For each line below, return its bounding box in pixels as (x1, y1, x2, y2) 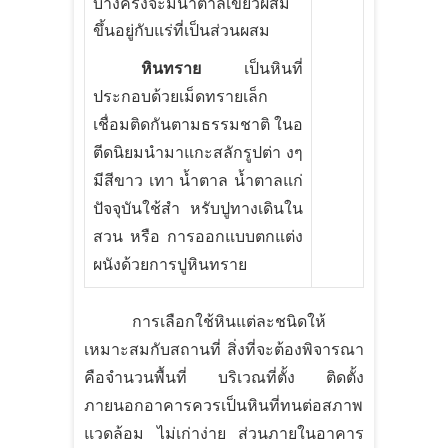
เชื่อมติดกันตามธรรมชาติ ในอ (93, 115, 303, 133)
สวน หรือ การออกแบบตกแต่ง (93, 227, 303, 245)
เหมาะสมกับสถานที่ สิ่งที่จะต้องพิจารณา (84, 340, 364, 358)
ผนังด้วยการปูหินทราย (93, 255, 247, 273)
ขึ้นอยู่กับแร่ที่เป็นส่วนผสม (93, 21, 270, 39)
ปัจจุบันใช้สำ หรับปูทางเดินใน (93, 199, 303, 217)
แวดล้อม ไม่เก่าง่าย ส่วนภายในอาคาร (84, 424, 364, 442)
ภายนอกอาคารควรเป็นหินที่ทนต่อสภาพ (84, 396, 363, 414)
